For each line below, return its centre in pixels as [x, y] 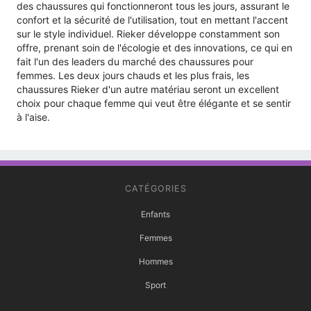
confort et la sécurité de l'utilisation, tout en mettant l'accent [152, 19]
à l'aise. [33, 117]
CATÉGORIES [155, 188]
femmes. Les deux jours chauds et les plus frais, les [133, 75]
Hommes [155, 261]
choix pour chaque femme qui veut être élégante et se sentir [154, 103]
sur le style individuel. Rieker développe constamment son [148, 33]
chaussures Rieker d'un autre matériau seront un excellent [148, 89]
